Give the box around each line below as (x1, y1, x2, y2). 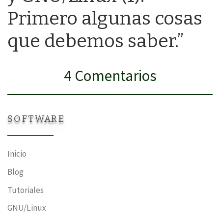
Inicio (7, 148, 27, 160)
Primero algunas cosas (7, 7, 202, 29)
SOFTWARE (7, 113, 65, 125)
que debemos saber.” (7, 29, 184, 52)
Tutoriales (7, 184, 44, 195)
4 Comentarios (63, 66, 157, 86)
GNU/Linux (7, 202, 46, 214)
